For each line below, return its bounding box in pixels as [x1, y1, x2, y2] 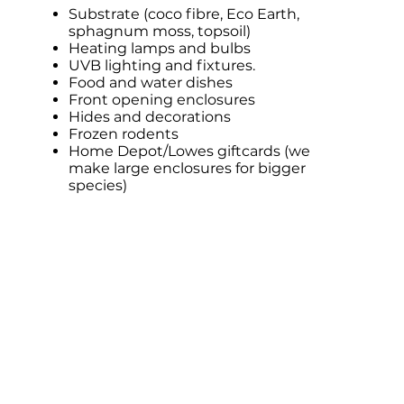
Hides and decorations [69, 108, 232, 125]
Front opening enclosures [69, 91, 256, 108]
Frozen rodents [69, 125, 179, 142]
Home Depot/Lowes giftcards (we [69, 142, 311, 160]
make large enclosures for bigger [69, 160, 307, 177]
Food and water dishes [69, 74, 234, 91]
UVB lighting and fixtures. [69, 57, 256, 74]
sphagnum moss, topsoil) [69, 23, 252, 40]
